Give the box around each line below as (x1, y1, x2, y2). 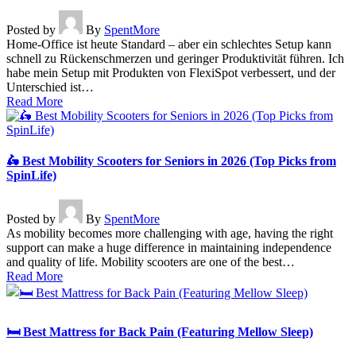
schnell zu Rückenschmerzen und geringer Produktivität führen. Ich (6, 51, 344, 65)
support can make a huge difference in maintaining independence (6, 241, 331, 255)
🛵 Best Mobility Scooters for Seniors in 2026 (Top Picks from (6, 154, 336, 168)
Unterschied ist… (6, 79, 94, 94)
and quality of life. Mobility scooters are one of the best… (6, 255, 295, 269)
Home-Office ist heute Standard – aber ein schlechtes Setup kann (6, 37, 331, 51)
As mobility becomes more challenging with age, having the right (6, 226, 333, 241)
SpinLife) (6, 168, 56, 183)
